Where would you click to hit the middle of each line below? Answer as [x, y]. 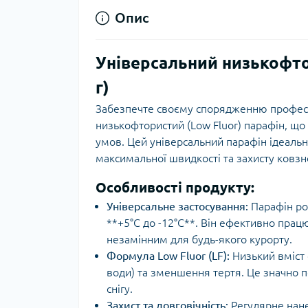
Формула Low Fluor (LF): [168, 256]
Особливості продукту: [175, 187]
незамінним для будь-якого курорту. [199, 239]
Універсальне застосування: [177, 206]
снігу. [120, 289]
